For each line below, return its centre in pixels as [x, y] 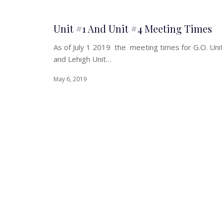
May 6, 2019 [70, 79]
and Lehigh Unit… [83, 59]
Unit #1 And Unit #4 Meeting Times [133, 29]
